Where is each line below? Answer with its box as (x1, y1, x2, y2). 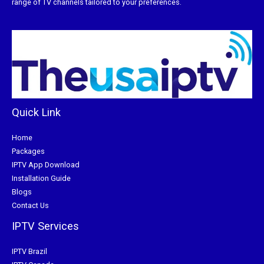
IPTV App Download (12, 160, 80, 169)
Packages (12, 146, 45, 156)
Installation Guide (12, 173, 71, 183)
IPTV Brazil (12, 247, 47, 256)
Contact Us (12, 200, 49, 210)
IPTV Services (12, 219, 79, 232)
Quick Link (12, 105, 61, 118)
